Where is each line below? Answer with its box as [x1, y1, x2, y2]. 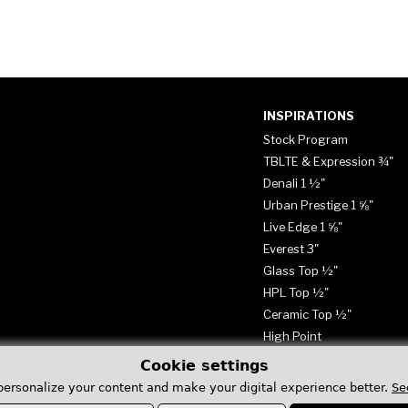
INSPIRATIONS [262, 109, 354, 123]
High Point [262, 329, 321, 343]
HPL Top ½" [262, 285, 329, 300]
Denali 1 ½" [262, 176, 325, 190]
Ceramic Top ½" [262, 307, 352, 321]
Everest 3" [262, 241, 319, 256]
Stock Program [262, 132, 348, 147]
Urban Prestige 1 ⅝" [262, 198, 373, 212]
